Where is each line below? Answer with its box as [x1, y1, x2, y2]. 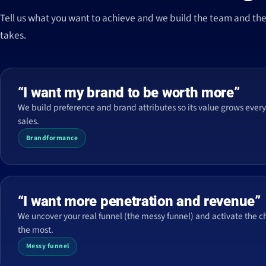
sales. [17, 115, 39, 128]
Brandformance [26, 133, 78, 143]
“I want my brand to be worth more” [17, 84, 240, 102]
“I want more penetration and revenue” [17, 192, 261, 210]
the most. [17, 223, 53, 236]
